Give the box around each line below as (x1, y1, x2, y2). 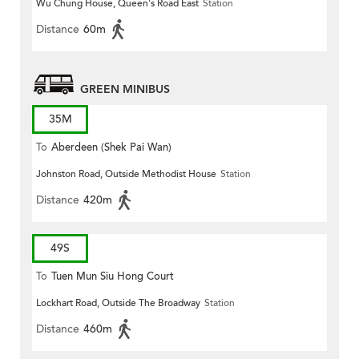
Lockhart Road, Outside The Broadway (36, 296, 200, 310)
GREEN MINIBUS (80, 82, 170, 98)
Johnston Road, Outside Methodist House (36, 167, 216, 181)
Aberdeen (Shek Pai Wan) (51, 140, 171, 155)
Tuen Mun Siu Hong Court (51, 269, 174, 284)
